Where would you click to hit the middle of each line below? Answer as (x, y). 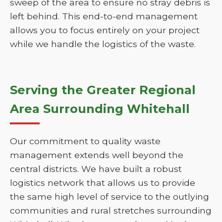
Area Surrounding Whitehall (100, 109)
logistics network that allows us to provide (103, 183)
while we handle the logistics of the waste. (103, 44)
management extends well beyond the (97, 155)
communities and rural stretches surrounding (111, 210)
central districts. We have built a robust (96, 169)
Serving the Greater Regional (103, 90)
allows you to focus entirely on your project (105, 30)
